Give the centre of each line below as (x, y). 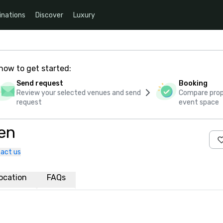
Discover (49, 15)
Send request (40, 83)
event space (199, 102)
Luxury (84, 15)
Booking (193, 83)
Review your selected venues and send (78, 93)
